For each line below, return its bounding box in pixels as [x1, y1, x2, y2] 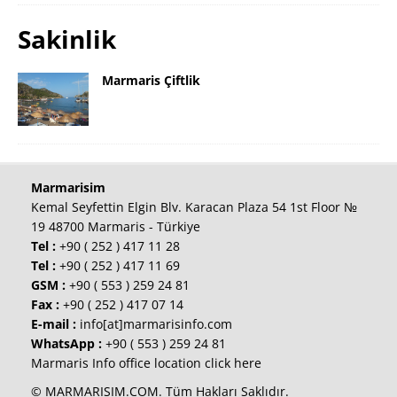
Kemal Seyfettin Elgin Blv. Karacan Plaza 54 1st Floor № [31, 198, 357, 216]
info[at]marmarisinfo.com [76, 315, 232, 333]
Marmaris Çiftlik [102, 71, 200, 89]
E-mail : [31, 315, 76, 333]
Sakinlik [18, 21, 116, 56]
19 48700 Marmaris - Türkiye [31, 218, 200, 236]
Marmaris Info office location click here [31, 354, 261, 372]
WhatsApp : [31, 335, 102, 353]
